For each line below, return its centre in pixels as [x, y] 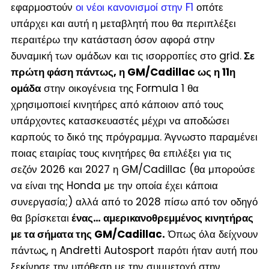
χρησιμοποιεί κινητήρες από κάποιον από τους [117, 104]
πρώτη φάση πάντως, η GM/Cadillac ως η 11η [123, 72]
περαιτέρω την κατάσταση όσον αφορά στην [113, 39]
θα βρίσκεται [40, 218]
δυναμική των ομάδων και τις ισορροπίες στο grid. [126, 56]
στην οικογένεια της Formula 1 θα [119, 88]
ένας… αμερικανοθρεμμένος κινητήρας [161, 218]
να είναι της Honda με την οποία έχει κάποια [114, 185]
